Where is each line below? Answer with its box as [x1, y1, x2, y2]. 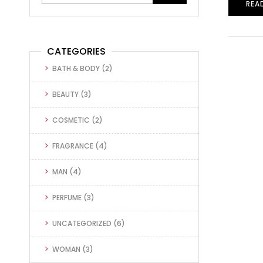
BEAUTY [52, 89, 79, 99]
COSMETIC [52, 114, 90, 125]
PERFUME [52, 192, 82, 203]
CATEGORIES [47, 44, 106, 58]
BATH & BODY [52, 63, 100, 73]
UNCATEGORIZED [52, 218, 112, 228]
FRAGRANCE [52, 140, 93, 151]
